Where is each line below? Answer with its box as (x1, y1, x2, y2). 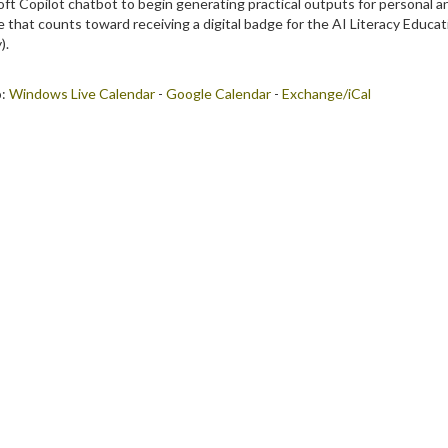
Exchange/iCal (282, 85, 371, 102)
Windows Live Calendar (9, 85, 155, 102)
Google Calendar (166, 85, 271, 102)
